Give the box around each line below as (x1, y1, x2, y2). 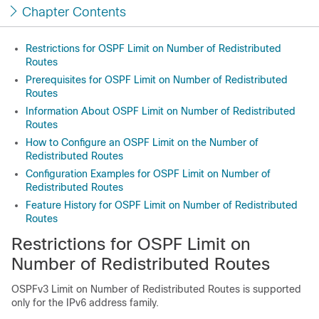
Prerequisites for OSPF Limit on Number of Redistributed (26, 74, 288, 85)
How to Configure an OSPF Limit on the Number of (26, 137, 258, 148)
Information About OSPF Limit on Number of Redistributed (26, 105, 296, 117)
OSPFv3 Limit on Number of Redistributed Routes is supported (11, 283, 301, 295)
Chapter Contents (22, 5, 126, 19)
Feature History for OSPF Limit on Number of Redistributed (26, 199, 298, 211)
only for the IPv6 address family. (11, 297, 159, 308)
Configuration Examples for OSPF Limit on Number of (26, 168, 271, 179)
